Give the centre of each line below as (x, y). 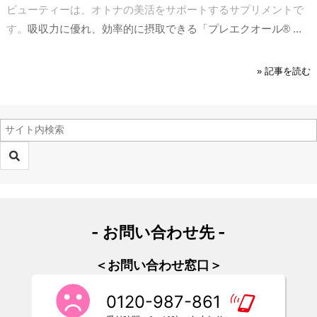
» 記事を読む (284, 71)
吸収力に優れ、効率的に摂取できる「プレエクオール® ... (165, 28)
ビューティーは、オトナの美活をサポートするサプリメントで (155, 9)
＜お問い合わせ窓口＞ (158, 265)
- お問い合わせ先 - (158, 232)
